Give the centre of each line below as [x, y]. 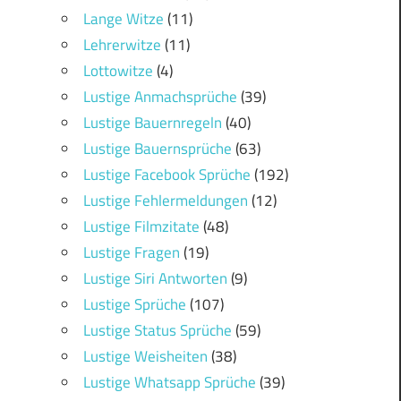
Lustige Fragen [131, 253]
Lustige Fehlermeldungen [165, 201]
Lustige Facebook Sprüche [166, 175]
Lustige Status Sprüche [157, 331]
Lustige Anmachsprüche [160, 97]
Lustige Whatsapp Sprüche [169, 383]
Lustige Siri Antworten [155, 279]
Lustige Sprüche [134, 305]
